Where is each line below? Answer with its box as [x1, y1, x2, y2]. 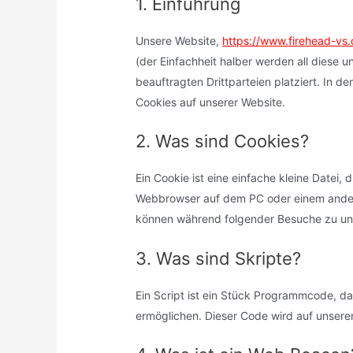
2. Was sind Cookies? [136, 131, 310, 152]
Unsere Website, [136, 33, 223, 47]
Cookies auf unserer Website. [136, 95, 286, 109]
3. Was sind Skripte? [136, 247, 302, 269]
